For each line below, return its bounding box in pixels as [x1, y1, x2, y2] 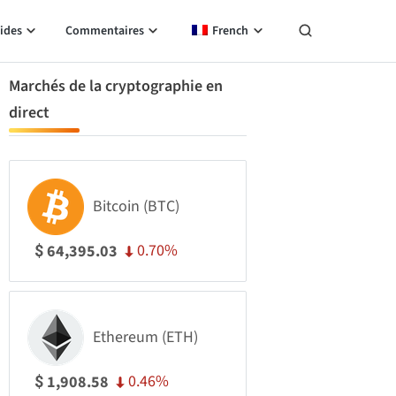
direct [9, 102, 49, 124]
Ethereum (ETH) [93, 326, 198, 348]
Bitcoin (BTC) [93, 195, 179, 217]
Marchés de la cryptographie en [9, 75, 223, 97]
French [212, 22, 248, 40]
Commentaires [65, 22, 144, 40]
